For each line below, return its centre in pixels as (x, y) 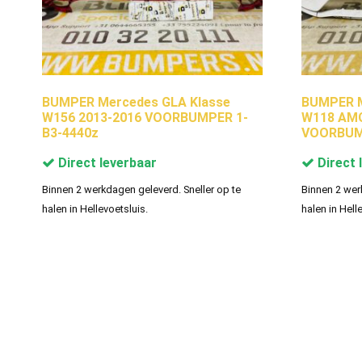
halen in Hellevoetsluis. (95, 208)
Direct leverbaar (106, 162)
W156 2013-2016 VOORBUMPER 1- (145, 117)
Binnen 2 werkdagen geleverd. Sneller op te (141, 189)
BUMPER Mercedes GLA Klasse (136, 102)
